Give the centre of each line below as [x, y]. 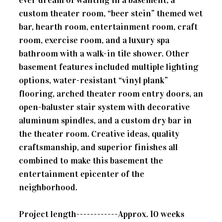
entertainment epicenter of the [82, 174]
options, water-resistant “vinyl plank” [93, 80]
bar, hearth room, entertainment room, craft [108, 27]
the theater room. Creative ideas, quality [99, 134]
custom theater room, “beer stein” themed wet [111, 13]
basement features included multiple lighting [109, 67]
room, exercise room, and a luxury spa [94, 40]
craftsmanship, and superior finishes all [98, 147]
